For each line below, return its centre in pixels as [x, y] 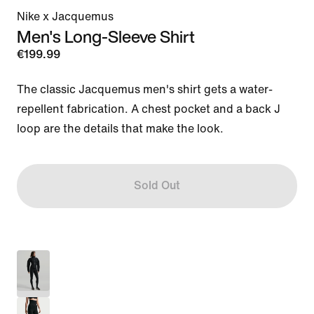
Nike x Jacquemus [65, 16]
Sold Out [157, 186]
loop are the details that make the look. [120, 128]
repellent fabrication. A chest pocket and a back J [149, 109]
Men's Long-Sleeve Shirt [106, 36]
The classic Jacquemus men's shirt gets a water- [145, 89]
